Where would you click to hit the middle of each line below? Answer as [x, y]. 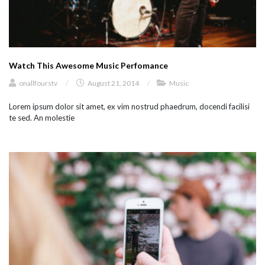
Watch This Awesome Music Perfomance [88, 65]
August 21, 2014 [113, 83]
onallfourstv [38, 83]
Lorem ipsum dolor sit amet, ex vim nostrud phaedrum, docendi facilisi [129, 106]
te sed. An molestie [42, 117]
